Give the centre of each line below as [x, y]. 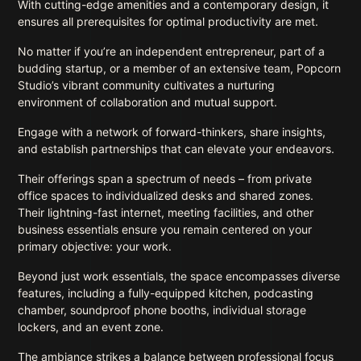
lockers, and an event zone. [93, 327]
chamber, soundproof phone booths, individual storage [162, 310]
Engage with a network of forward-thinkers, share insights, [172, 132]
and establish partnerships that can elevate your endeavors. [176, 149]
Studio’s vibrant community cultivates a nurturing [147, 85]
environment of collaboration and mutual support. [149, 102]
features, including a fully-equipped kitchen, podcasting [166, 293]
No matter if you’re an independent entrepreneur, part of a [172, 52]
